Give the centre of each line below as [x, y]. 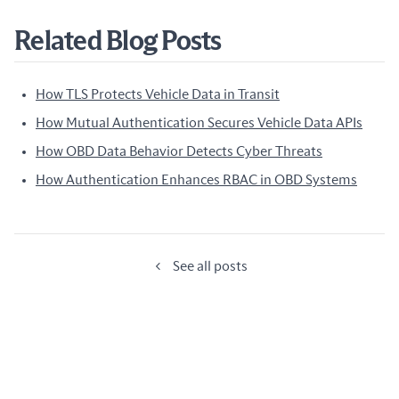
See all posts [210, 266]
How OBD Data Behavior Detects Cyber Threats [179, 151]
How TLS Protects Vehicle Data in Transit [158, 94]
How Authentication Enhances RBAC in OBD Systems [196, 180]
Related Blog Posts [118, 42]
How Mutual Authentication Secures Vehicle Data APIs [199, 123]
